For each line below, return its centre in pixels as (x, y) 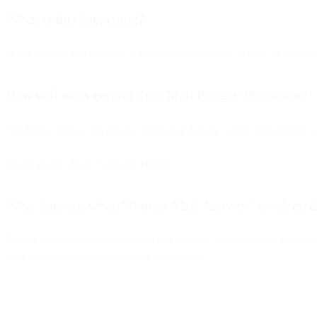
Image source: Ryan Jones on (72, 163)
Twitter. (156, 163)
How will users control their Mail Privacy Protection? (157, 94)
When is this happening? (75, 18)
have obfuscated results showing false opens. (105, 257)
